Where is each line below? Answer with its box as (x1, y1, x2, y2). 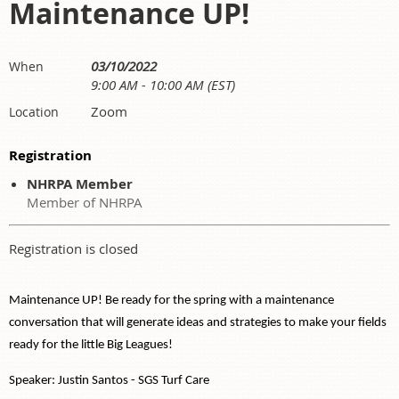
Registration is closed (9, 240, 138, 258)
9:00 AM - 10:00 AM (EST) (91, 76, 235, 94)
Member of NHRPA (27, 193, 142, 212)
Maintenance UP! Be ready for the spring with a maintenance (9, 294, 334, 308)
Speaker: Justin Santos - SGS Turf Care (9, 374, 209, 388)
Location (9, 103, 59, 121)
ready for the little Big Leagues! (9, 338, 175, 353)
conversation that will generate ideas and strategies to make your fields (9, 316, 387, 330)
